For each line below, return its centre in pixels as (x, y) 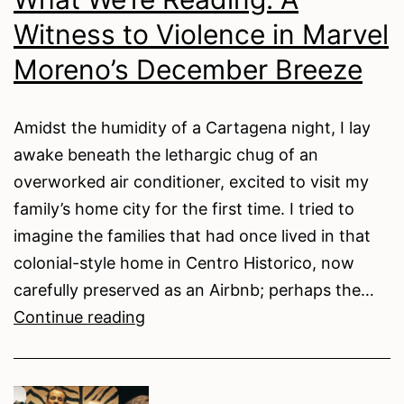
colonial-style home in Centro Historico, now (184, 262)
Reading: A (185, 370)
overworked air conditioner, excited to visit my (191, 181)
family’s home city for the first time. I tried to (184, 208)
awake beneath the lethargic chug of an (166, 154)
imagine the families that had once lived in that (192, 235)
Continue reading (79, 317)
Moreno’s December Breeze (188, 69)
